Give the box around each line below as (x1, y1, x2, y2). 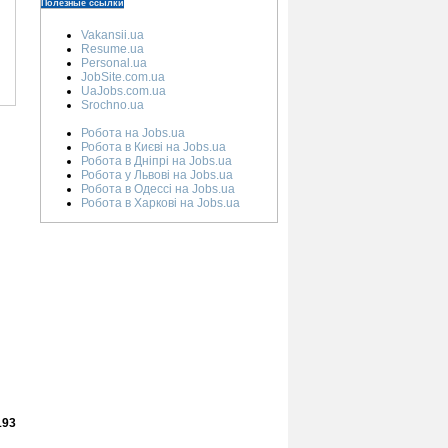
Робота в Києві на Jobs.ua (81, 140, 226, 154)
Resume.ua (81, 42, 144, 56)
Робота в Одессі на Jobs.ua (81, 182, 235, 196)
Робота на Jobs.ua (81, 126, 185, 140)
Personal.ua (81, 56, 147, 70)
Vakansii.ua (81, 28, 144, 42)
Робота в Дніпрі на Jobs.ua (81, 154, 232, 168)
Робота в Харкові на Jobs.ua (81, 196, 240, 210)
